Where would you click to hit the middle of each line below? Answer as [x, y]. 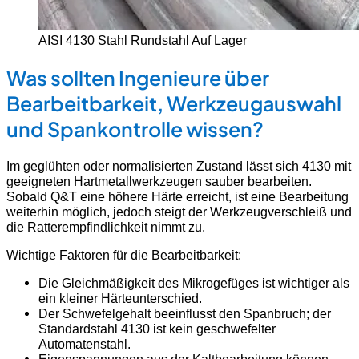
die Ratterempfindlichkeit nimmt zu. [106, 226]
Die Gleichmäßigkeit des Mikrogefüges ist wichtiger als [194, 283]
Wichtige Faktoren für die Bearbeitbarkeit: [124, 255]
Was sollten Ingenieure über [138, 77]
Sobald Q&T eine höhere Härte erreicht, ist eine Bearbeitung [177, 196]
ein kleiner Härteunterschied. [120, 298]
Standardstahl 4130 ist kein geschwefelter [157, 329]
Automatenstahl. [85, 344]
